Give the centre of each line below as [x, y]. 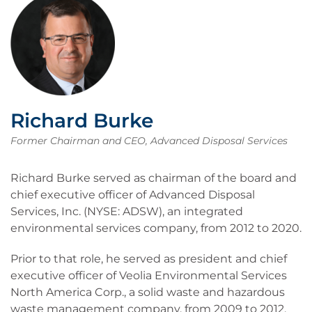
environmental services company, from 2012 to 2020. [156, 228]
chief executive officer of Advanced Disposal [133, 195]
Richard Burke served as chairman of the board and [154, 178]
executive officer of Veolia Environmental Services [149, 275]
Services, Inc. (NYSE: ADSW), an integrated [127, 211]
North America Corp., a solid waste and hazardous [148, 292]
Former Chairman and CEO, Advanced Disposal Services [149, 141]
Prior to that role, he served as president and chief [149, 259]
